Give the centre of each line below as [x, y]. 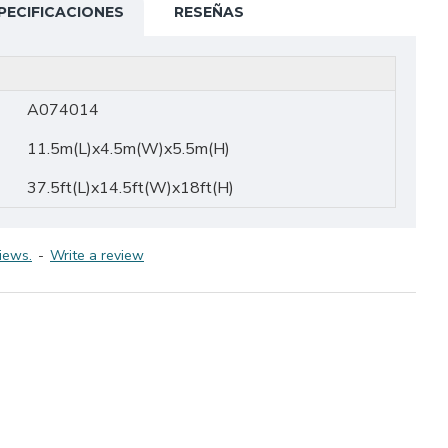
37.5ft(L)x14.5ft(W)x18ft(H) [130, 188]
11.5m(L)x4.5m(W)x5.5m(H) [128, 149]
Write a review [97, 255]
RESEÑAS [209, 12]
